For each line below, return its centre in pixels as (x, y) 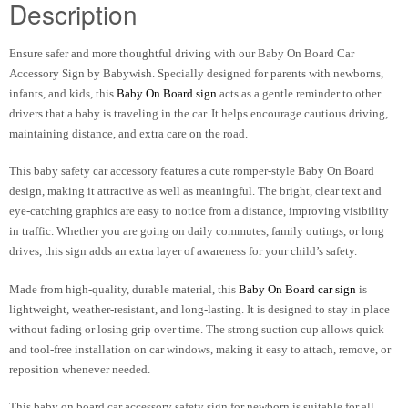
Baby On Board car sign (297, 289)
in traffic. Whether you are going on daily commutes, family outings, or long (197, 231)
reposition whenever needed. (80, 369)
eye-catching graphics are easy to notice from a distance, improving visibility (199, 211)
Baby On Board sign (167, 93)
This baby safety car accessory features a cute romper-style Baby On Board (192, 171)
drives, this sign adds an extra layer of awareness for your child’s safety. (183, 251)
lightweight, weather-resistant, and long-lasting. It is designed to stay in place (199, 309)
